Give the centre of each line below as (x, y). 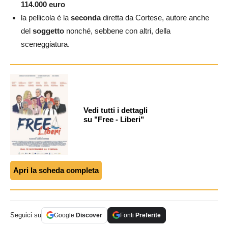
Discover (89, 215)
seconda (86, 17)
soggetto (48, 31)
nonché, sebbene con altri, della (117, 31)
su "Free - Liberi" (114, 119)
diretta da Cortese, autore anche (155, 17)
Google (65, 215)
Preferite (148, 215)
